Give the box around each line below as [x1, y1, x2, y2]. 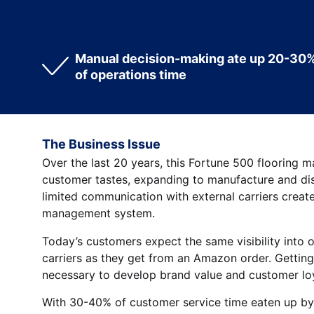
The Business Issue [42, 136, 161, 151]
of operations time [74, 67, 186, 83]
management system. [42, 206, 156, 221]
